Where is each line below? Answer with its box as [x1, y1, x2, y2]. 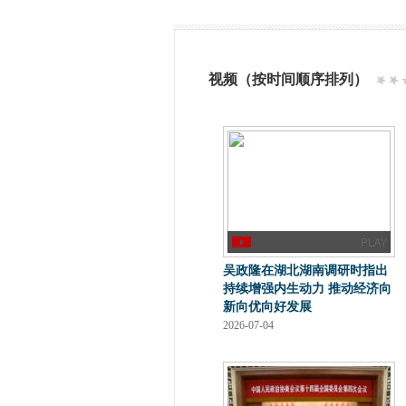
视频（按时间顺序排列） [208, 72, 368, 87]
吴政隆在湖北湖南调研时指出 [223, 264, 388, 277]
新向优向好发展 [223, 300, 312, 314]
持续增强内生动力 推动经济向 [223, 282, 391, 295]
